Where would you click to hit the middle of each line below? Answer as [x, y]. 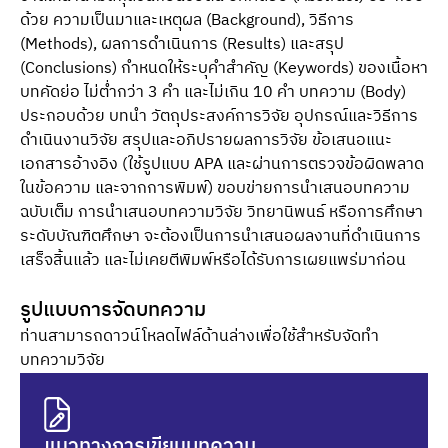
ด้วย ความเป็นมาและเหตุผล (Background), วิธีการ [187, 20]
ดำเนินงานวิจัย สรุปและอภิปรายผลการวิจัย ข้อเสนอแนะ [206, 140]
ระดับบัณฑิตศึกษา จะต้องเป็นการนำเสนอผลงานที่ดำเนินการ [220, 236]
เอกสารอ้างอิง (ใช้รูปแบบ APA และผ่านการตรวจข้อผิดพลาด [222, 164]
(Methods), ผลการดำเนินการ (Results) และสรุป [182, 44]
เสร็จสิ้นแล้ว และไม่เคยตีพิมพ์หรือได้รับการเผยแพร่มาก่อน [213, 260]
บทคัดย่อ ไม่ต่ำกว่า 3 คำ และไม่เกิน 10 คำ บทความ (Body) [213, 92]
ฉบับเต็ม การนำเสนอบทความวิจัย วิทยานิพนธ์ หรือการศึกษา [221, 212]
